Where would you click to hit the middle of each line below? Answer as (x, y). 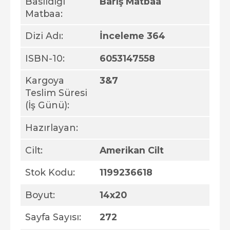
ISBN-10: (45, 58)
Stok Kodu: (50, 172)
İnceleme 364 (132, 36)
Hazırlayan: (51, 127)
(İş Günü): (47, 105)
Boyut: (40, 195)
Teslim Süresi (56, 93)
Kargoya (44, 81)
